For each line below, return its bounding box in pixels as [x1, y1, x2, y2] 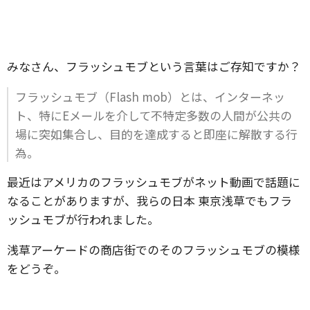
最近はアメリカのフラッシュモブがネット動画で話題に [7, 173, 300, 190]
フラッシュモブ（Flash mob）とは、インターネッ [15, 88, 285, 105]
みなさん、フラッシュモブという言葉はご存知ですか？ [7, 57, 301, 75]
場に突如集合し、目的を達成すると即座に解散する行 [15, 125, 298, 143]
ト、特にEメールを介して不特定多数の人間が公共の [15, 107, 292, 124]
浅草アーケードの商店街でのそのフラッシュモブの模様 [7, 241, 300, 258]
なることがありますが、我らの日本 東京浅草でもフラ [7, 192, 292, 209]
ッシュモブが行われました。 [7, 210, 159, 228]
